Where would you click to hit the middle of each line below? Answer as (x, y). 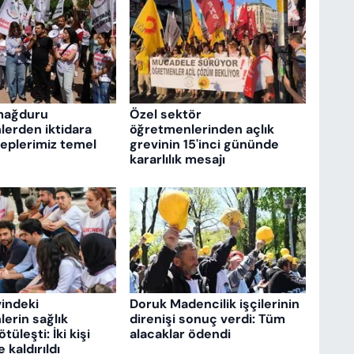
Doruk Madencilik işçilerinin (214, 303)
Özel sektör (165, 115)
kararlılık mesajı (177, 160)
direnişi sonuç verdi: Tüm (207, 318)
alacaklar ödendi (180, 333)
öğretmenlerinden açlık (201, 130)
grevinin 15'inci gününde (204, 145)
